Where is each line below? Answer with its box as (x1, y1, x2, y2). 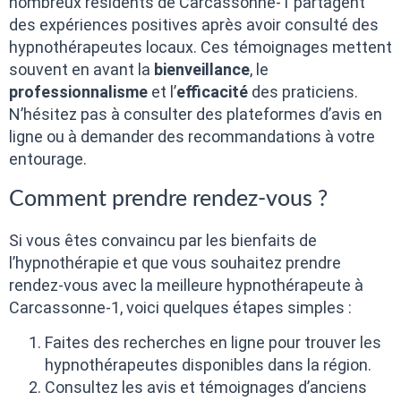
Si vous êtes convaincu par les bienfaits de (9, 230, 317, 250)
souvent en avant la (9, 60, 154, 80)
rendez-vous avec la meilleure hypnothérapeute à (9, 275, 363, 294)
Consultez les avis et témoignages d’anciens (45, 377, 367, 397)
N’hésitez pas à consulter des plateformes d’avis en (9, 105, 382, 124)
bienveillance (154, 60, 250, 80)
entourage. (9, 149, 87, 169)
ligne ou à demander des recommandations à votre (9, 127, 375, 147)
